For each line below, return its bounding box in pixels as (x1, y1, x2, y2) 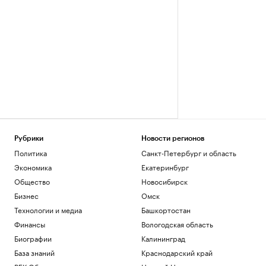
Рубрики (14, 135, 43, 142)
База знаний (14, 246, 55, 258)
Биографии (14, 232, 52, 243)
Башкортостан (141, 204, 191, 215)
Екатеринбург (141, 161, 189, 172)
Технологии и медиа (14, 204, 82, 215)
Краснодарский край (141, 246, 213, 258)
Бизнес (14, 189, 39, 201)
